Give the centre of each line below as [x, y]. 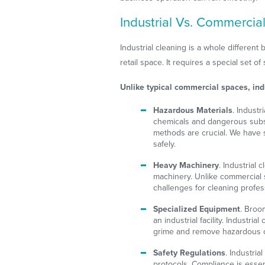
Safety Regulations [190, 253]
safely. [165, 144]
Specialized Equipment [197, 209]
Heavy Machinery [186, 165]
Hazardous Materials [193, 110]
